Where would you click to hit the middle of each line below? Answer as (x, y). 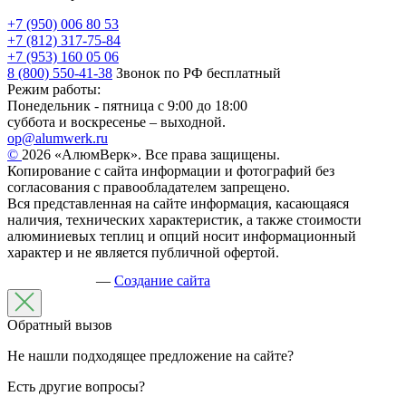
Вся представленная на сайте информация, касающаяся (178, 204)
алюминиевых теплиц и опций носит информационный (182, 237)
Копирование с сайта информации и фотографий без (171, 171)
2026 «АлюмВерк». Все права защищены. (151, 155)
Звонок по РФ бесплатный (198, 73)
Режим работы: (54, 90)
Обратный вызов (60, 325)
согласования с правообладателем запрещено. (149, 188)
